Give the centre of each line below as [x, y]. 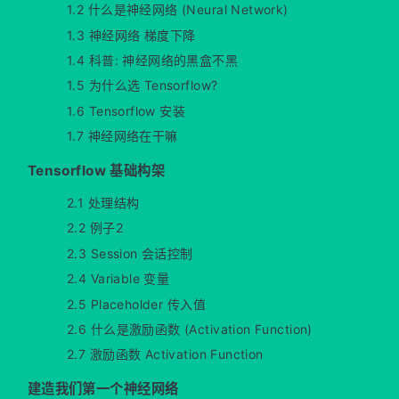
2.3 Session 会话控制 [130, 253]
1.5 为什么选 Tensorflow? [142, 85]
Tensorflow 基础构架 [96, 170]
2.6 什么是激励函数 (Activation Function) [189, 330]
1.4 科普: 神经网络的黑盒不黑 [152, 61]
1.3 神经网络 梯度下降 [131, 35]
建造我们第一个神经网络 [103, 389]
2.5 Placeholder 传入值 [136, 304]
